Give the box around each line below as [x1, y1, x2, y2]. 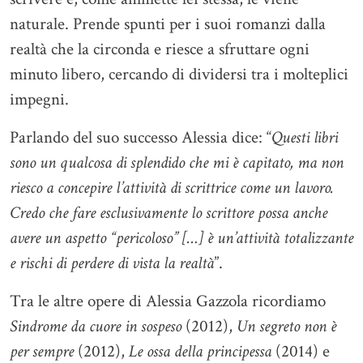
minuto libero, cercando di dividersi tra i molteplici [10, 63, 348, 85]
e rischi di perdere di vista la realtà [10, 252, 214, 274]
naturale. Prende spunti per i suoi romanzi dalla [10, 13, 326, 35]
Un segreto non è [237, 315, 336, 337]
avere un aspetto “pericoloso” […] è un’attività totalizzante [10, 227, 353, 249]
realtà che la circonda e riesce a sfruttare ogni [10, 38, 310, 60]
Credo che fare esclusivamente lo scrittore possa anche [10, 202, 327, 224]
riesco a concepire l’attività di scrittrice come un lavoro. [10, 177, 334, 199]
